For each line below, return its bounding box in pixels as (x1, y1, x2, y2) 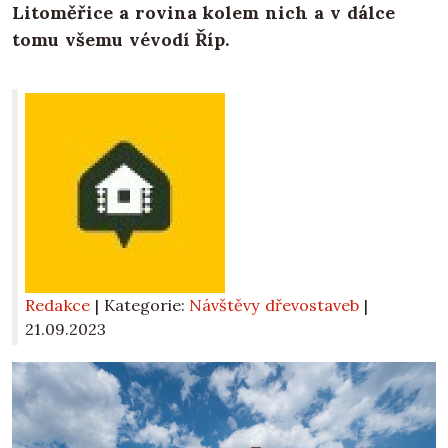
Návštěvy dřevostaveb (189, 295, 360, 316)
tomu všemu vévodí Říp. (12, 28, 230, 52)
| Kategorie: (94, 295, 190, 316)
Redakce (25, 295, 90, 316)
